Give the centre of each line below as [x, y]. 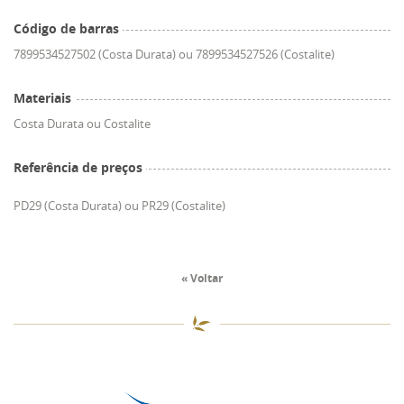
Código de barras [66, 28]
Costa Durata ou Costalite [82, 123]
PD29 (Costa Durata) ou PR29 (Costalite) [119, 205]
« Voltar [202, 278]
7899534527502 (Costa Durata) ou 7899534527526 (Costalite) [174, 54]
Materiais [42, 97]
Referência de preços [78, 167]
